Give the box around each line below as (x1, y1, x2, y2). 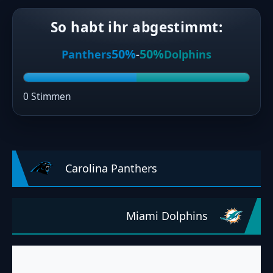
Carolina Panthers (65, 160, 157, 175)
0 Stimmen (23, 89, 72, 103)
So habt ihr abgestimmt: (50, 18, 223, 37)
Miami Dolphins (126, 208, 208, 223)
